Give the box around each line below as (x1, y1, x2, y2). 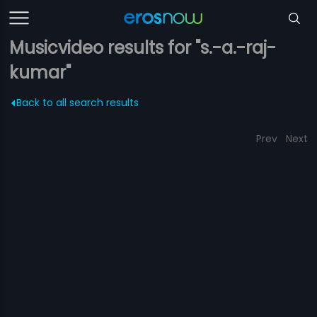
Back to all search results (16, 96, 139, 110)
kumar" (9, 61, 71, 84)
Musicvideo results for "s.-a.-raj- (9, 36, 277, 59)
